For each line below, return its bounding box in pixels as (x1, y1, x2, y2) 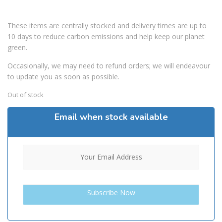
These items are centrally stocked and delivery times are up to (7, 21, 207, 31)
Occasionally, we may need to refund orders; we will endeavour (7, 61, 210, 71)
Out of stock (7, 90, 44, 100)
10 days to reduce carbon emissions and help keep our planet (7, 32, 205, 42)
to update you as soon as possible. (7, 72, 119, 82)
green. (7, 43, 27, 53)
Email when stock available (54, 111, 168, 123)
